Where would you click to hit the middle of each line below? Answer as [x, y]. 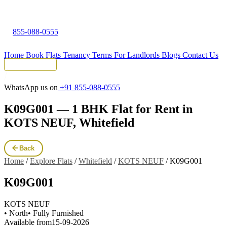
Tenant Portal [30, 65]
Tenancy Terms [88, 55]
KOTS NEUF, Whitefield [69, 122]
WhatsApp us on [31, 87]
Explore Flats [51, 161]
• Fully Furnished [56, 213]
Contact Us [200, 55]
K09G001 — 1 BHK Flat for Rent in [98, 109]
